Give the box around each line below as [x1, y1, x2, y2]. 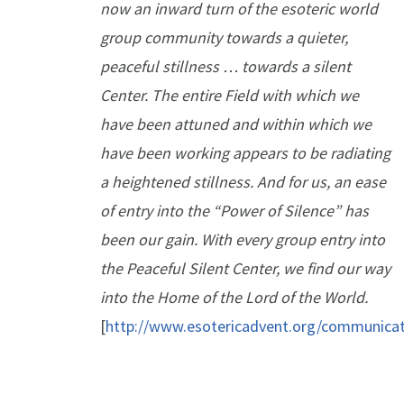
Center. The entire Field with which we [100, 85, 359, 106]
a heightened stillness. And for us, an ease [100, 171, 386, 193]
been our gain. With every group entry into [100, 229, 385, 251]
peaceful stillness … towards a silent [100, 56, 351, 78]
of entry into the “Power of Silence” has [100, 200, 369, 222]
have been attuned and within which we [100, 114, 372, 135]
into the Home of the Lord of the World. [100, 287, 368, 308]
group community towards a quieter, [100, 27, 348, 49]
